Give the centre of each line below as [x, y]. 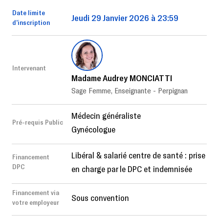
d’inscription [31, 22]
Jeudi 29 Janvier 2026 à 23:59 [125, 17]
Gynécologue [93, 129]
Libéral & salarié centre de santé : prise [138, 155]
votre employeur [36, 202]
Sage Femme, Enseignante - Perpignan [130, 90]
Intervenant [29, 67]
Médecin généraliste [106, 115]
